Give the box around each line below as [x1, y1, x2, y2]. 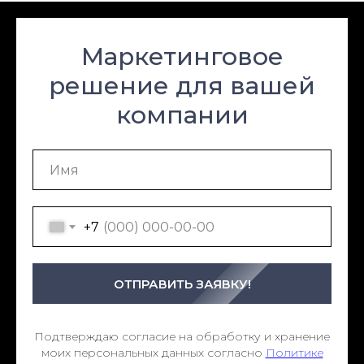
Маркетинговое [80, 41, 284, 72]
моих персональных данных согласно [41, 345, 266, 361]
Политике [265, 345, 323, 361]
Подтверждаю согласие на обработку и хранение [34, 329, 330, 344]
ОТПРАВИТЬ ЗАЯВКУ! [113, 275, 251, 292]
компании [115, 100, 249, 131]
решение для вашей [49, 71, 315, 102]
